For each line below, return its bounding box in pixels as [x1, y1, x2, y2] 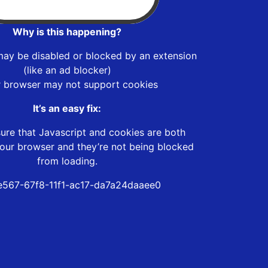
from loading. [36, 154, 98, 167]
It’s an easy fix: [33, 102, 101, 114]
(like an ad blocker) [23, 63, 111, 76]
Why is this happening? [13, 25, 121, 38]
